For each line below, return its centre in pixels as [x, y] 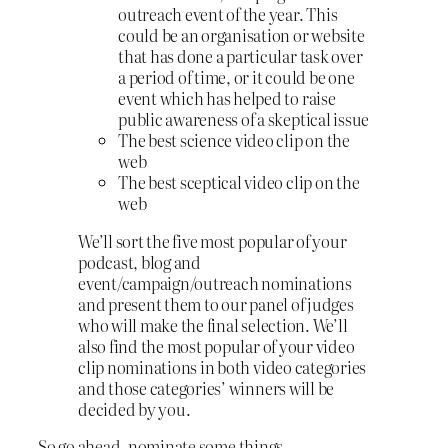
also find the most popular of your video [216, 345]
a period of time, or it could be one [236, 77]
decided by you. [134, 408]
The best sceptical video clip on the [239, 182]
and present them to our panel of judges [216, 303]
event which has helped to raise [227, 98]
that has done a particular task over [240, 56]
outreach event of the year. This [228, 14]
